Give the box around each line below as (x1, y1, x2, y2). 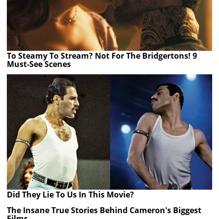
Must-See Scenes (7, 58, 71, 69)
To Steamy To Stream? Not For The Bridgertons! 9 (7, 50, 197, 61)
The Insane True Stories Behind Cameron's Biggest (7, 204, 202, 216)
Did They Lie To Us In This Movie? (7, 189, 134, 200)
